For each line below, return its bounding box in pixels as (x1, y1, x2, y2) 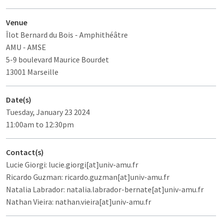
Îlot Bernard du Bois (6, 29, 73, 40)
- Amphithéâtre (75, 29, 128, 40)
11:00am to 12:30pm (6, 119, 74, 129)
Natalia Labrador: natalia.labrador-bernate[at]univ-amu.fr (6, 184, 204, 194)
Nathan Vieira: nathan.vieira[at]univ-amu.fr (6, 196, 151, 207)
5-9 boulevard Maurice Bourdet (6, 54, 109, 64)
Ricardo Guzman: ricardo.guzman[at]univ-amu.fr (6, 171, 169, 182)
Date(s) (6, 94, 31, 105)
